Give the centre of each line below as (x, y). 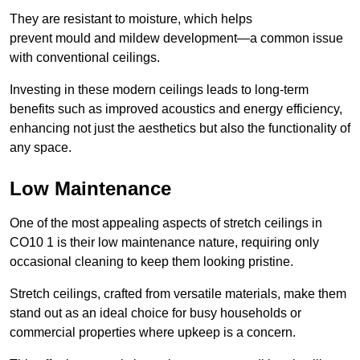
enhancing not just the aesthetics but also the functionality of (180, 128)
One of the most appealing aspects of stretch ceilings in (166, 223)
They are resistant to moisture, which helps (131, 18)
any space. (41, 147)
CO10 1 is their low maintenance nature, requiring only (164, 242)
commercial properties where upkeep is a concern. (153, 332)
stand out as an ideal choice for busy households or (155, 313)
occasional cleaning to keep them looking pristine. (151, 261)
